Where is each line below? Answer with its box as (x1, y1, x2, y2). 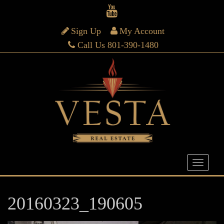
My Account (119, 26, 165, 36)
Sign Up (71, 26, 101, 36)
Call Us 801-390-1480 (77, 40, 158, 50)
